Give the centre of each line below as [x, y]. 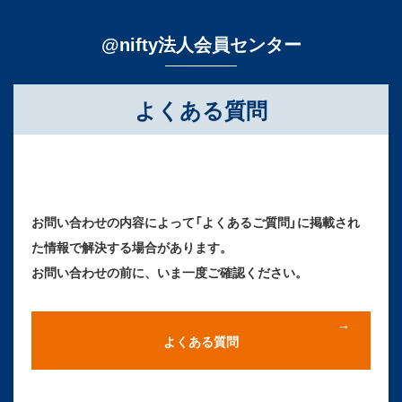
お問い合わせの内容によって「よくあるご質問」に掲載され [196, 222]
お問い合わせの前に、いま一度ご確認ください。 [170, 272]
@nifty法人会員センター [201, 44]
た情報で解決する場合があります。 [132, 247]
